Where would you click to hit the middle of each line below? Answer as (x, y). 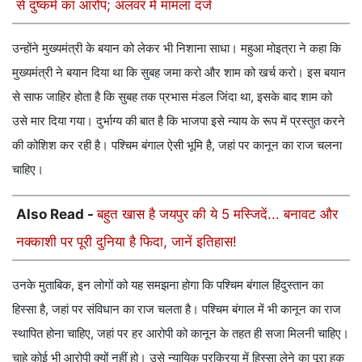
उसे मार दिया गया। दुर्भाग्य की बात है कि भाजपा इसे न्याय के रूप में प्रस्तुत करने (179, 120)
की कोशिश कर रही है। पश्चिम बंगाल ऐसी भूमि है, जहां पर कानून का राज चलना (177, 145)
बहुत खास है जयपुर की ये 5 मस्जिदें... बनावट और (217, 214)
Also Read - (57, 214)
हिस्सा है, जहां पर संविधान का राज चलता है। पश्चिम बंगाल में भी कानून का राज (177, 309)
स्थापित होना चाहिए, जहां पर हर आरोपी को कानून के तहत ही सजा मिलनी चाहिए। (181, 333)
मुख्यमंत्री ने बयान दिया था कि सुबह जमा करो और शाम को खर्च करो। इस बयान (179, 72)
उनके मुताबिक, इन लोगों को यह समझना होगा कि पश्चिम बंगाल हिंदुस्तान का (168, 284)
